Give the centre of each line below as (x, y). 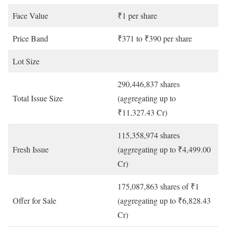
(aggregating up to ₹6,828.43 (164, 201)
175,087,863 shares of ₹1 (158, 186)
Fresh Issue (31, 149)
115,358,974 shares (149, 135)
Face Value (30, 16)
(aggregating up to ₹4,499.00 (164, 149)
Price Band (30, 39)
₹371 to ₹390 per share (155, 39)
